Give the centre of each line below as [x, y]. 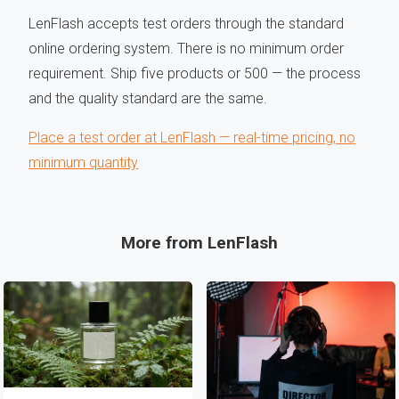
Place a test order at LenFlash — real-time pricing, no [192, 138]
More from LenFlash [199, 243]
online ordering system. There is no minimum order [186, 49]
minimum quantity [83, 163]
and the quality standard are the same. [148, 99]
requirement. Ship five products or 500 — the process [195, 74]
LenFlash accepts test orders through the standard [186, 24]
